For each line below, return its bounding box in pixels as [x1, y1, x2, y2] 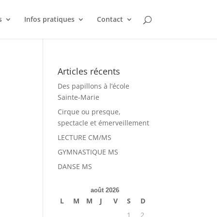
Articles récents [58, 65, 121, 77]
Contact [96, 15, 123, 24]
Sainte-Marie [58, 93, 100, 102]
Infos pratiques [24, 15, 75, 24]
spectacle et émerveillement [58, 118, 150, 127]
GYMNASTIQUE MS [58, 147, 119, 156]
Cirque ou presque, [58, 107, 121, 116]
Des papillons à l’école [58, 81, 130, 91]
